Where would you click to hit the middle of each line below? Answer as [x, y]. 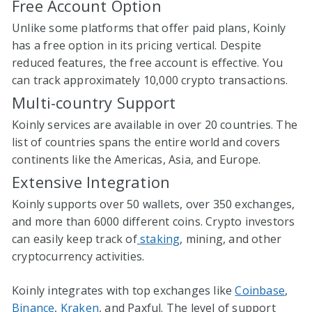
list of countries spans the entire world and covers [146, 142]
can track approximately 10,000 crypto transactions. [150, 80]
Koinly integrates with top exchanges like [124, 290]
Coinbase [260, 290]
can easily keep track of [75, 239]
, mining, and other [231, 239]
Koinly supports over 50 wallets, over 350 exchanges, [154, 204]
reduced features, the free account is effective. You [148, 62]
